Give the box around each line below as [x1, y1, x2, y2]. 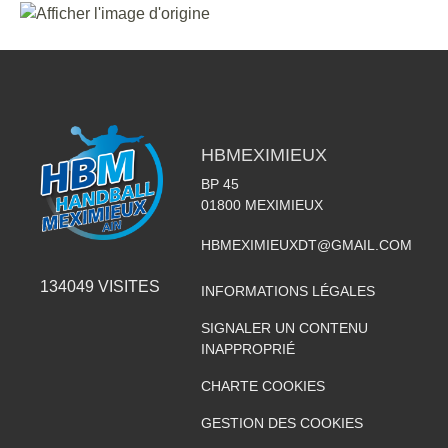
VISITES [94, 277, 161, 295]
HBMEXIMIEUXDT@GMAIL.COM [200, 236, 412, 253]
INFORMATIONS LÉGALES [200, 282, 375, 299]
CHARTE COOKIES [200, 377, 325, 394]
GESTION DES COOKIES [200, 414, 363, 431]
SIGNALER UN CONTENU [200, 319, 368, 336]
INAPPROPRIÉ [200, 340, 295, 357]
